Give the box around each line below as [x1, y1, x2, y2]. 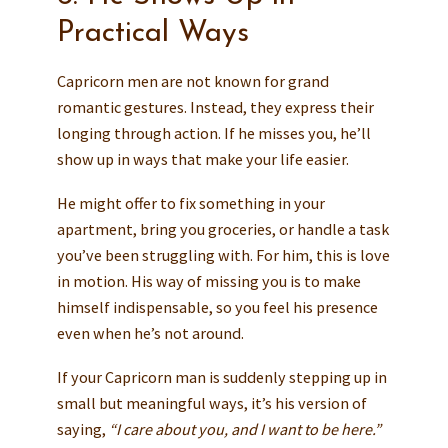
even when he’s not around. [56, 322, 244, 343]
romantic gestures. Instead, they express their [56, 97, 374, 118]
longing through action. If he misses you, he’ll [56, 123, 371, 144]
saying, [56, 418, 109, 439]
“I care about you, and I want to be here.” [108, 418, 381, 439]
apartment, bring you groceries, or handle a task [56, 218, 389, 239]
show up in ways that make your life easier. [56, 149, 349, 170]
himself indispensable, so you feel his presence [56, 296, 378, 317]
